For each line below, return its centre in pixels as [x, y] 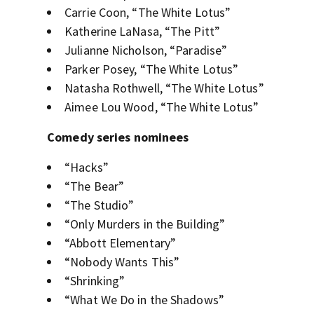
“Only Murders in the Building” [145, 224]
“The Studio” [100, 205]
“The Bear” [95, 186]
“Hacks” [87, 168]
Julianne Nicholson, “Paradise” [146, 50]
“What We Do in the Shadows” [144, 300]
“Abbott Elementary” [121, 243]
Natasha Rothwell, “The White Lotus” [164, 88]
